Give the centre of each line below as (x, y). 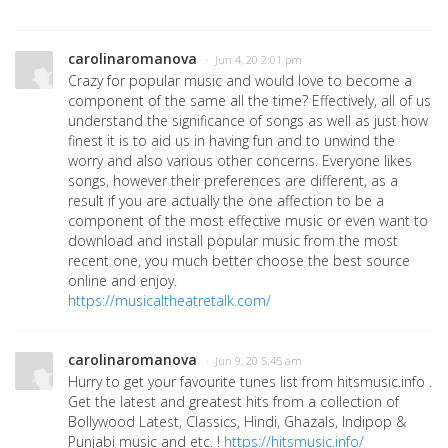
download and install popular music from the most (233, 240)
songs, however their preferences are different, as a (233, 180)
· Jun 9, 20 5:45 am (254, 360)
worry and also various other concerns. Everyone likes (240, 160)
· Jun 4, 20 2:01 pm (254, 59)
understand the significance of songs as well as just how (248, 120)
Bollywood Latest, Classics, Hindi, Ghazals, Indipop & (237, 421)
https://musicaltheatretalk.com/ (169, 300)
